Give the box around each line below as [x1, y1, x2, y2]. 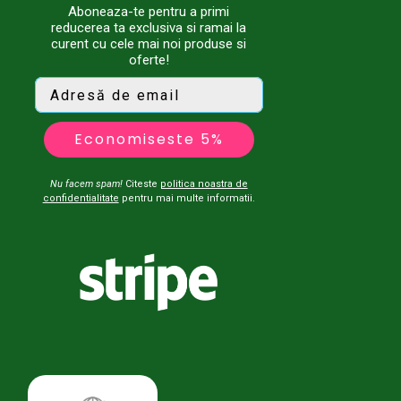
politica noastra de [159, 178, 248, 191]
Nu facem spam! [49, 178, 123, 191]
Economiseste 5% [73, 129, 224, 150]
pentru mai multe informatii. [118, 192, 255, 205]
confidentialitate [42, 192, 119, 205]
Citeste [122, 178, 160, 191]
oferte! [128, 52, 169, 69]
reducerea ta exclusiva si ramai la [51, 20, 247, 37]
